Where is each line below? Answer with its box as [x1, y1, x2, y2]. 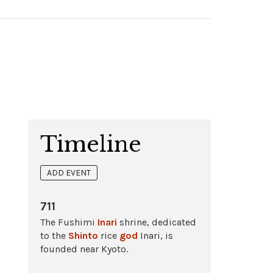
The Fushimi [40, 216, 97, 229]
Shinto [68, 230, 98, 242]
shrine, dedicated [117, 216, 196, 229]
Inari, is [138, 230, 173, 242]
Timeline [40, 131, 141, 157]
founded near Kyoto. [40, 243, 128, 255]
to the [40, 230, 68, 242]
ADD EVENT [47, 168, 91, 178]
